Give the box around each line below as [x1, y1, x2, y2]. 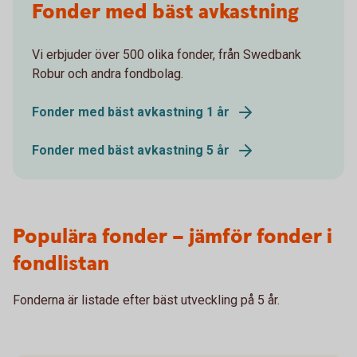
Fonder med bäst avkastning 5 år [32, 143, 229, 158]
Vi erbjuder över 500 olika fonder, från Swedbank [32, 47, 301, 62]
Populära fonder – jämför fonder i [13, 223, 332, 251]
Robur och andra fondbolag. [32, 66, 183, 81]
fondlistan [13, 250, 109, 278]
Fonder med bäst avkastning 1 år [32, 104, 229, 120]
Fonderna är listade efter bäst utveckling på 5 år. [13, 292, 280, 308]
